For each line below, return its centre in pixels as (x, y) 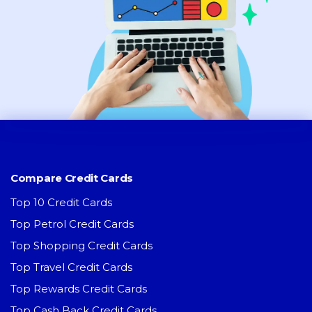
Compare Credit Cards (72, 178)
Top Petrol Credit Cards (72, 224)
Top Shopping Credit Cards (81, 246)
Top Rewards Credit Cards (79, 289)
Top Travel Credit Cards (71, 267)
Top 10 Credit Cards (61, 203)
